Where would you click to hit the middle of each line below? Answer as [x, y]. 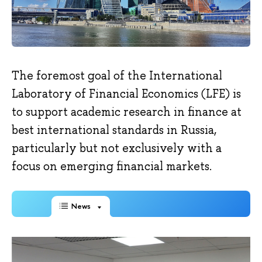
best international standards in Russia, [114, 130]
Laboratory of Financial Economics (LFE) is [126, 94]
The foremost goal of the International [117, 76]
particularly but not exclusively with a [117, 148]
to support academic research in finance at [127, 112]
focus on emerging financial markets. [112, 166]
